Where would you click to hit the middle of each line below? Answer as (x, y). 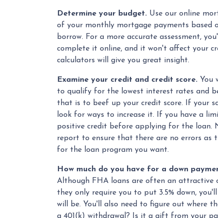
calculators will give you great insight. (123, 61)
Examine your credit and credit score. (127, 80)
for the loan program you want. (113, 150)
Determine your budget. (102, 14)
